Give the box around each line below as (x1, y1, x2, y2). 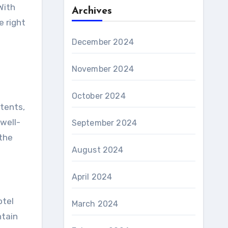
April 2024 (71, 172, 112, 182)
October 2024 (71, 91, 126, 101)
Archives (71, 6, 112, 16)
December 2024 (71, 37, 134, 47)
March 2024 (71, 199, 119, 209)
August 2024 (71, 145, 124, 155)
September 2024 (71, 118, 137, 128)
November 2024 (71, 64, 134, 74)
